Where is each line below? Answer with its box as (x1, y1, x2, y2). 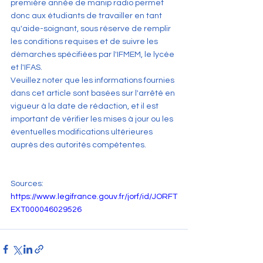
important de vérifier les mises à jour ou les (11, 115, 175, 124)
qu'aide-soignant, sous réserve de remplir (11, 25, 173, 33)
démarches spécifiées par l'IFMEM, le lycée (11, 50, 176, 59)
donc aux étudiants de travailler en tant (11, 12, 164, 21)
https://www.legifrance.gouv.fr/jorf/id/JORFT (11, 193, 177, 201)
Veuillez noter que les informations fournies (11, 76, 176, 85)
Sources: (11, 180, 43, 188)
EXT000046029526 (11, 205, 82, 214)
